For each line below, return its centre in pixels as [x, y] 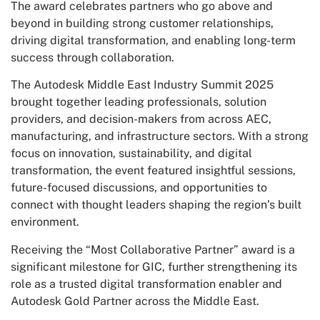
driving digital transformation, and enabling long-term [153, 41]
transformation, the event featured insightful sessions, [153, 171]
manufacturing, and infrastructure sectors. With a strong [160, 136]
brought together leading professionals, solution [139, 102]
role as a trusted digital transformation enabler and [146, 284]
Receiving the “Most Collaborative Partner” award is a [153, 249]
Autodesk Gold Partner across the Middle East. [135, 301]
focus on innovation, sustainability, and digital [131, 154]
